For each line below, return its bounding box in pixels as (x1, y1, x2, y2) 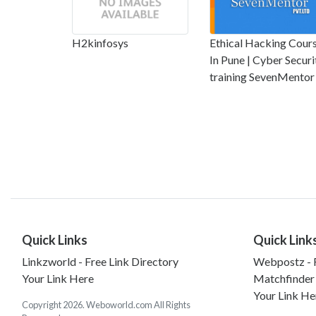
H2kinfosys (72, 35, 128, 49)
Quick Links (22, 231, 87, 248)
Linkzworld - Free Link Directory (22, 254, 178, 268)
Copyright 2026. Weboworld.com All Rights (22, 298, 190, 310)
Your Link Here (22, 271, 94, 285)
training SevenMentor (209, 69, 315, 83)
